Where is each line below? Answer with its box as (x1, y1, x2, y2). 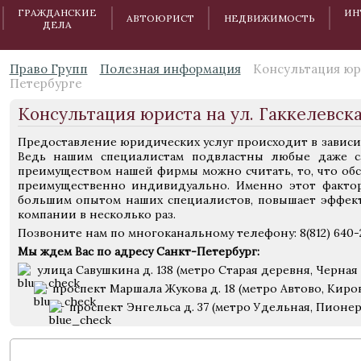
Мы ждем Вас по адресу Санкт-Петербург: (17, 244, 259, 259)
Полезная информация (99, 61, 241, 77)
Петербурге (9, 76, 82, 91)
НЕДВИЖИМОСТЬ (223, 12, 315, 24)
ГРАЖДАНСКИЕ (18, 6, 98, 19)
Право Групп (9, 61, 88, 77)
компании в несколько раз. (17, 207, 176, 222)
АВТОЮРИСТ (127, 12, 195, 24)
